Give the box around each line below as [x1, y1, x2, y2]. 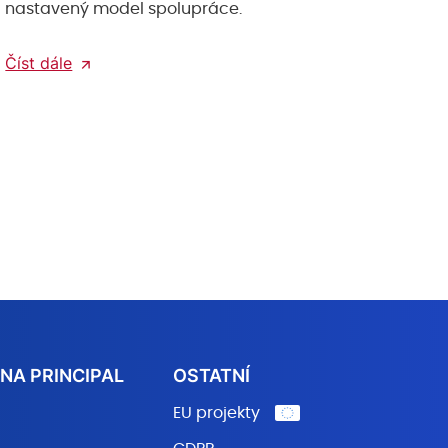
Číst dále [5, 53, 73, 74]
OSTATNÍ [173, 365, 251, 387]
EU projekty [173, 405, 261, 422]
